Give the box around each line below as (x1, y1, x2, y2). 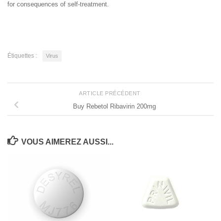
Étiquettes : (7, 52, 37, 59)
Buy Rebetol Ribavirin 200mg (73, 102, 156, 110)
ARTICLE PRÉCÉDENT (79, 90, 142, 97)
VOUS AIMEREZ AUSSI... (21, 137, 113, 146)
